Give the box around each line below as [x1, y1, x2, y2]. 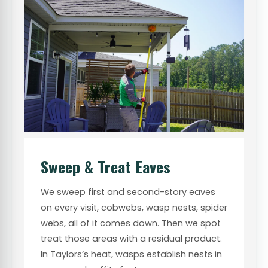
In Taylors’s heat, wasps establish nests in [41, 248, 222, 260]
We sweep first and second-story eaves [41, 185, 215, 198]
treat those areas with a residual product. [41, 232, 222, 245]
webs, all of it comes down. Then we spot [41, 217, 221, 229]
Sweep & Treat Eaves [41, 154, 170, 178]
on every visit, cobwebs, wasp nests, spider [41, 201, 227, 214]
